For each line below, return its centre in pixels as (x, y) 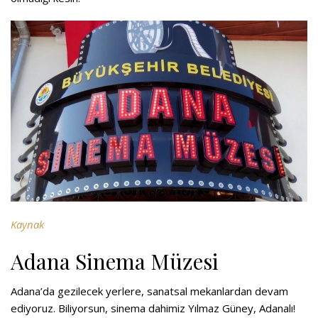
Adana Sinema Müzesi (115, 262)
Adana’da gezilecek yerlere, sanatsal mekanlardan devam (149, 291)
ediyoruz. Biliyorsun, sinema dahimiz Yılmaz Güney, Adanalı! (153, 308)
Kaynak (27, 225)
